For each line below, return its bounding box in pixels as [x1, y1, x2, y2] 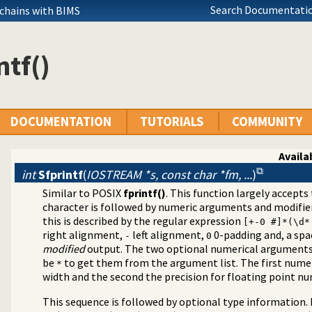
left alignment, [130, 228, 206, 242]
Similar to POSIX [42, 186, 123, 201]
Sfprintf [38, 166, 83, 183]
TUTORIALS [140, 114, 203, 130]
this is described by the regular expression [42, 214, 243, 228]
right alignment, [42, 228, 125, 242]
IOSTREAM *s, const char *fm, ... [86, 166, 252, 183]
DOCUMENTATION [10, 114, 111, 130]
